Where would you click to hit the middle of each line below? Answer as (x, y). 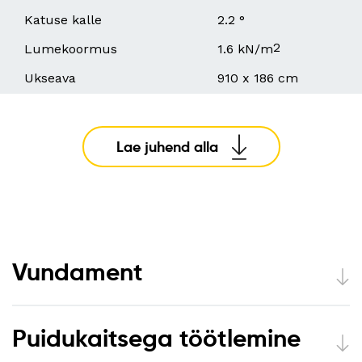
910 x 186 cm (258, 78)
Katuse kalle (63, 20)
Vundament (78, 272)
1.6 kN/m (245, 49)
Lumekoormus (71, 49)
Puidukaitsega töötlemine (156, 339)
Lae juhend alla (167, 147)
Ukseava (50, 78)
